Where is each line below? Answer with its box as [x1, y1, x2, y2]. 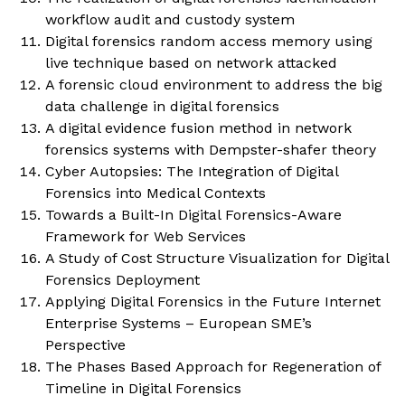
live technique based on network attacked [45, 54, 337, 72]
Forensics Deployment [45, 271, 200, 289]
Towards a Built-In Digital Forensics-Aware [45, 206, 342, 224]
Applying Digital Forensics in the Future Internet [45, 293, 381, 311]
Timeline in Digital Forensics [45, 380, 241, 398]
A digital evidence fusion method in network [45, 119, 352, 137]
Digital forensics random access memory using [45, 33, 372, 51]
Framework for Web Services [45, 228, 246, 246]
